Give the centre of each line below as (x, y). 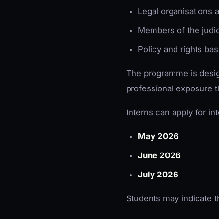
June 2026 (159, 155)
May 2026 (158, 136)
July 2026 (158, 174)
